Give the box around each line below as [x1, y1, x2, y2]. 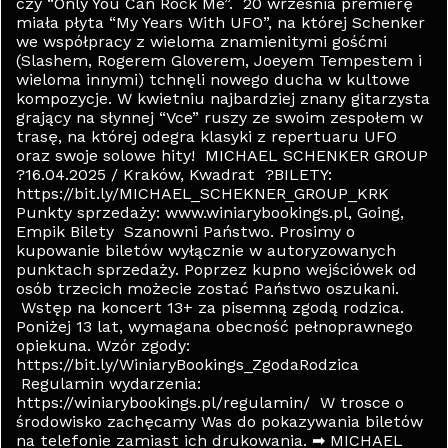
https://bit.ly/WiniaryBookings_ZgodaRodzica [16, 355, 359, 374]
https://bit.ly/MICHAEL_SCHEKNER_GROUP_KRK [16, 184, 394, 203]
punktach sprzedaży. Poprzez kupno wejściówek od [16, 260, 417, 279]
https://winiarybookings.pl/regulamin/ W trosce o [16, 393, 404, 412]
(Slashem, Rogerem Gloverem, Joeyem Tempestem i [16, 51, 422, 70]
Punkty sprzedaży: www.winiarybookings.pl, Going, [16, 203, 404, 222]
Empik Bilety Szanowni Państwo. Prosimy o [16, 222, 355, 241]
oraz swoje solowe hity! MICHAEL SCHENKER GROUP [16, 146, 428, 165]
